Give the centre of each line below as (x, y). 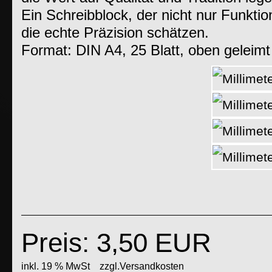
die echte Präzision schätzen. (115, 33)
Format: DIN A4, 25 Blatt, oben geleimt (146, 51)
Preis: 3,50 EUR (116, 242)
